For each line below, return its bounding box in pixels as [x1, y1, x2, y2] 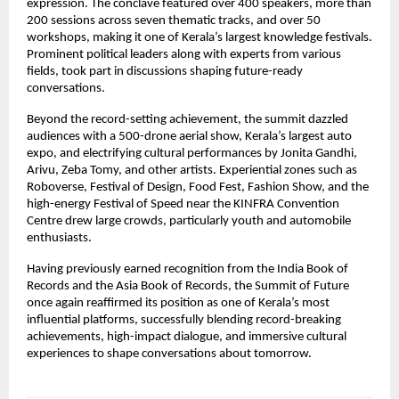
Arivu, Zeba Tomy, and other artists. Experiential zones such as [27, 164, 357, 178]
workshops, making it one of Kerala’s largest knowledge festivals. [27, 31, 372, 45]
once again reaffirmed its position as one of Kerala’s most [27, 297, 330, 311]
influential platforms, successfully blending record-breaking [27, 313, 341, 328]
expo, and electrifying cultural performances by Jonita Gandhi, [27, 147, 357, 161]
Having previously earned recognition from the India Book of [27, 263, 348, 277]
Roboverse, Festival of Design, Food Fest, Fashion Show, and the [27, 181, 369, 195]
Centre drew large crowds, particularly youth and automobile [27, 215, 351, 229]
